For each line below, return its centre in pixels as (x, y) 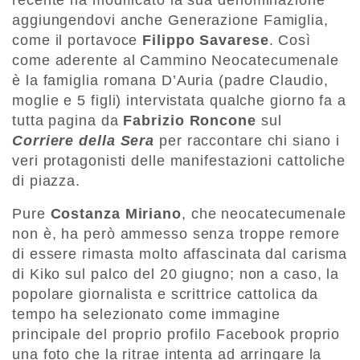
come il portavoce (78, 41)
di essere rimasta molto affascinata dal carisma (180, 254)
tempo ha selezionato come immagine (146, 315)
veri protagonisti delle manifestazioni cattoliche (179, 161)
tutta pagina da (68, 121)
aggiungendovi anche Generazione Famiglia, (170, 20)
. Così (290, 41)
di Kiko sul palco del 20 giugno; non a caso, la (176, 274)
